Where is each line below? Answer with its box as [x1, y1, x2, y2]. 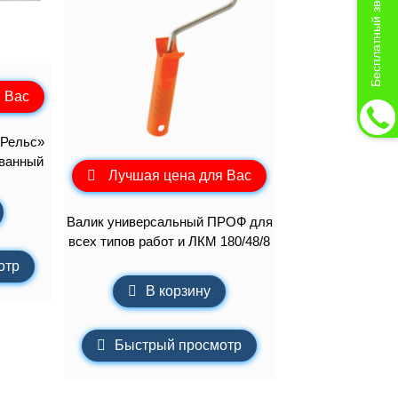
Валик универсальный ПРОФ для [66, 213, 273, 229]
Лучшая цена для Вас [108, 168, 252, 184]
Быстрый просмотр [115, 338, 243, 354]
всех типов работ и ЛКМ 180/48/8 [68, 233, 271, 249]
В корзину [146, 283, 211, 299]
